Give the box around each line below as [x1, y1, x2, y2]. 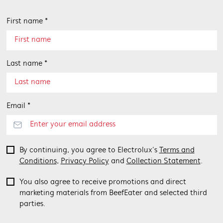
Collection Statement [126, 157, 201, 165]
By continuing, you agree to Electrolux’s [19, 146, 159, 154]
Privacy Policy [60, 157, 109, 165]
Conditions [19, 157, 57, 165]
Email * [6, 102, 30, 110]
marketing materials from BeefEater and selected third [19, 189, 207, 197]
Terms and [159, 146, 195, 154]
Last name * [6, 60, 47, 68]
